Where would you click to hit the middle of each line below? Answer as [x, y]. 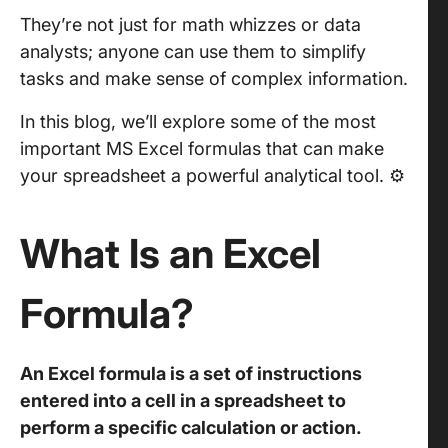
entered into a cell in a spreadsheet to [183, 400]
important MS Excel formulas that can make [202, 148]
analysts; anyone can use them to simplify [193, 51]
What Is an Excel [170, 253]
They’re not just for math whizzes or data [190, 24]
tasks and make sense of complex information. [214, 78]
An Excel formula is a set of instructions [191, 373]
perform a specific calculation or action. [193, 427]
